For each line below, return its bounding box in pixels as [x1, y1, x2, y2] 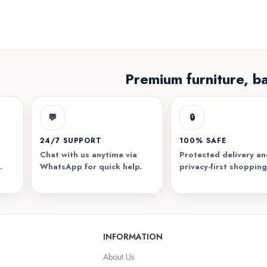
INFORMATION [103, 230, 163, 243]
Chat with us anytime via [39, 148, 137, 160]
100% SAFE [179, 135, 226, 146]
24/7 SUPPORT [39, 135, 103, 146]
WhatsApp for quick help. [39, 160, 142, 172]
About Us [103, 250, 134, 263]
